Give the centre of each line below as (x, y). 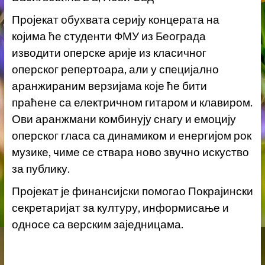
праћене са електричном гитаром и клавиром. (132, 103)
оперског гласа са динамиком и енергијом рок (131, 136)
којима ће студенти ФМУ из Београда (109, 36)
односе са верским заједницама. (97, 224)
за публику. (41, 169)
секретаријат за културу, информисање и (120, 208)
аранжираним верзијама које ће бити (109, 86)
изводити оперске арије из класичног (109, 53)
